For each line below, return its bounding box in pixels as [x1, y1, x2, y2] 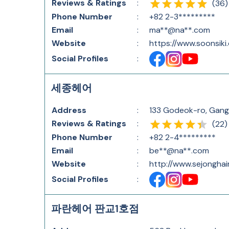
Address [52, 105, 86, 116]
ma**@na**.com [149, 25, 210, 35]
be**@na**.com [149, 145, 209, 156]
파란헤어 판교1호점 [51, 202, 139, 215]
